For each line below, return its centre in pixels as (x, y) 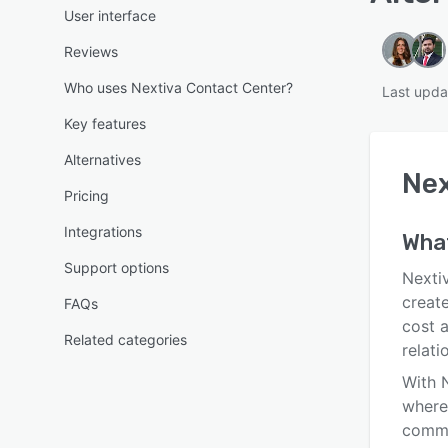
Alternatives (102, 159)
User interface (110, 15)
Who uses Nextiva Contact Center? (178, 87)
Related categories (125, 339)
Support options (116, 267)
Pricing (86, 195)
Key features (105, 123)
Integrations (103, 231)
